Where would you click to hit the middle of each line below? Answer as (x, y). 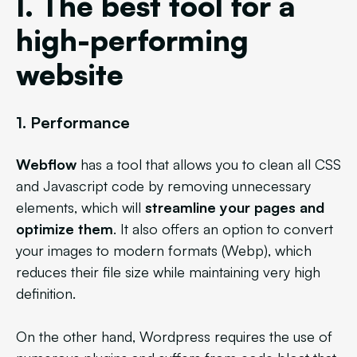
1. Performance (73, 122)
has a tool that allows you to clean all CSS (209, 164)
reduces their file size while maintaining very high (168, 272)
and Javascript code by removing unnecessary (163, 186)
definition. (46, 293)
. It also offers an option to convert (223, 229)
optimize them (65, 229)
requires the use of (273, 336)
